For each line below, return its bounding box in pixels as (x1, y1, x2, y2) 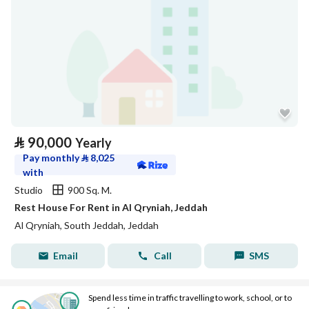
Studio (14, 183, 43, 196)
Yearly (75, 135, 112, 150)
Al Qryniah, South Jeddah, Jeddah (14, 219, 159, 231)
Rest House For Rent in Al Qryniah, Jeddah (14, 201, 208, 213)
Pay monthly (23, 152, 81, 163)
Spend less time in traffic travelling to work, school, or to (88, 292, 292, 303)
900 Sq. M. (68, 183, 112, 196)
